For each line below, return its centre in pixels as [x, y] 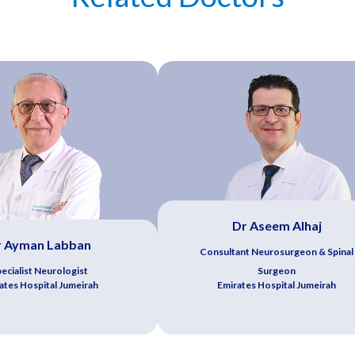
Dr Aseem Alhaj [277, 225]
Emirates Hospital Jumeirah [277, 284]
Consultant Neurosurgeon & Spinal [277, 251]
